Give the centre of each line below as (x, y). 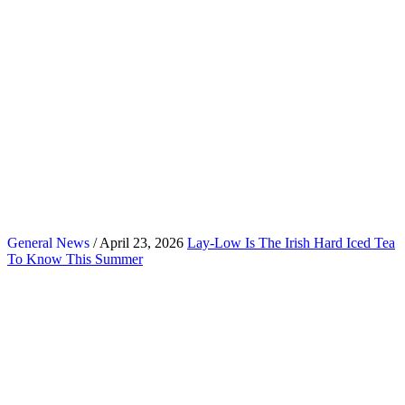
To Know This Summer (75, 259)
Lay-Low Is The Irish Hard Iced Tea (291, 242)
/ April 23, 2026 (137, 242)
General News (48, 242)
